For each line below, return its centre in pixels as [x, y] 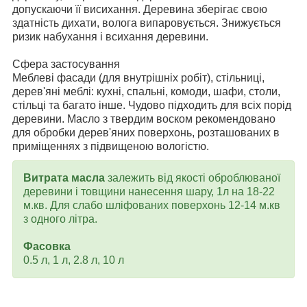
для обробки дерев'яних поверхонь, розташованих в [146, 132]
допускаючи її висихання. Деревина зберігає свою [140, 9]
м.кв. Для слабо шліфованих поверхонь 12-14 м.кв [152, 205]
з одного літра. [62, 219]
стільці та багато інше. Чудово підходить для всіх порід [152, 105]
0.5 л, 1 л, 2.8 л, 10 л [74, 260]
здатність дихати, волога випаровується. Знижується [147, 23]
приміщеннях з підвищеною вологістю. [111, 146]
